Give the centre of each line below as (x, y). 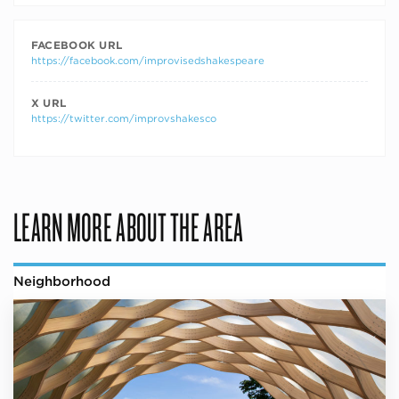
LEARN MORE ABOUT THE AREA (129, 226)
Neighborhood (62, 281)
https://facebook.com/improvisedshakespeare (147, 60)
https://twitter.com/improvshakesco (123, 118)
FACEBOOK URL (77, 45)
